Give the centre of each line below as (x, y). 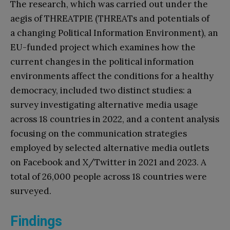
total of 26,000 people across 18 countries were (109, 176)
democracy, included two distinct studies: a (101, 90)
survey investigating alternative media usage (104, 104)
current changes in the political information (102, 61)
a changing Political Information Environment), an (114, 33)
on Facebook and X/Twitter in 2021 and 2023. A (108, 162)
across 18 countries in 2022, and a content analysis (115, 119)
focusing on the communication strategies (99, 133)
